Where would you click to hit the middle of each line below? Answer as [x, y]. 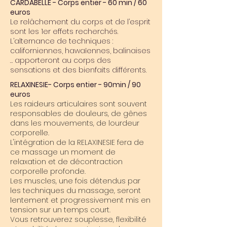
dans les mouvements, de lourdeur [75, 123]
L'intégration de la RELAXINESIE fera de [77, 142]
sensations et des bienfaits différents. [78, 70]
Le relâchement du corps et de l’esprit [80, 22]
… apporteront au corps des [61, 60]
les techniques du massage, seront [75, 191]
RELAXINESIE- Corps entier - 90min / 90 [75, 85]
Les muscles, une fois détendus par [75, 181]
